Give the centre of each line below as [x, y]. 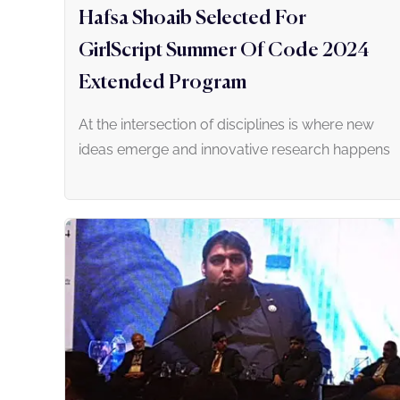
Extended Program [162, 83]
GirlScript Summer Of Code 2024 [224, 51]
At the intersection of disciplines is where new [226, 125]
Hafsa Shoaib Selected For [192, 19]
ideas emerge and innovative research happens [234, 150]
